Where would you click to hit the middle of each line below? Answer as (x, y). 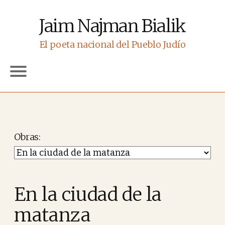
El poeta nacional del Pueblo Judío (113, 44)
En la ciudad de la (88, 194)
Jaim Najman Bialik (113, 26)
